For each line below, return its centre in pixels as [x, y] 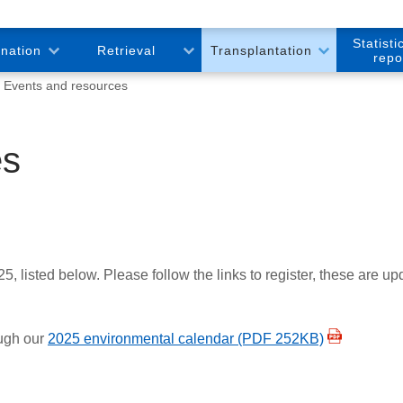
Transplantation [261, 50]
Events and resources [66, 85]
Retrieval [126, 50]
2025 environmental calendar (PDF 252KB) [186, 338]
